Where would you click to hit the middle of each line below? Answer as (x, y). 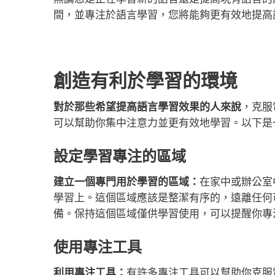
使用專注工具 (98, 247)
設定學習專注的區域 (120, 156)
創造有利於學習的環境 (145, 81)
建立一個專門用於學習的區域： (126, 181)
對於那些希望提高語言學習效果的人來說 (147, 107)
